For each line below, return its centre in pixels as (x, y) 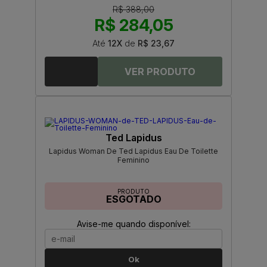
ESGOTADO (133, 199)
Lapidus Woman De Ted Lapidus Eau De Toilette (133, 151)
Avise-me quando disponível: (133, 224)
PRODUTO (133, 192)
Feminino (133, 160)
